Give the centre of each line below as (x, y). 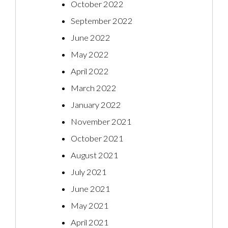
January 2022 (96, 105)
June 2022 (91, 38)
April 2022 (90, 72)
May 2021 (90, 206)
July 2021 (89, 172)
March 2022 (94, 88)
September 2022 (102, 21)
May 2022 (90, 55)
